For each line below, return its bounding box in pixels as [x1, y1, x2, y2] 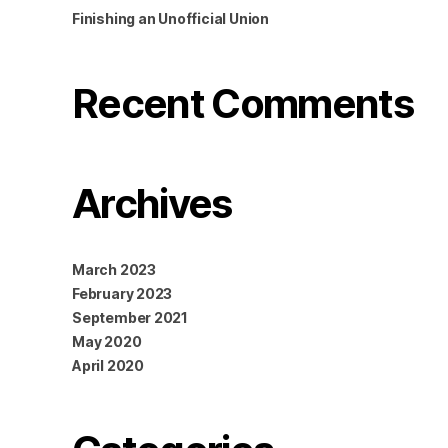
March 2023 [72, 261, 156, 279]
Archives [72, 179, 232, 229]
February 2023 [72, 285, 173, 303]
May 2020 [72, 333, 142, 351]
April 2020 [72, 357, 144, 375]
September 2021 [72, 309, 189, 327]
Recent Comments [72, 79, 414, 129]
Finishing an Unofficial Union [72, 10, 269, 28]
